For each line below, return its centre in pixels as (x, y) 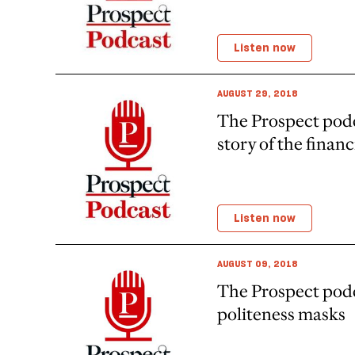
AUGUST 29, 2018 (258, 93)
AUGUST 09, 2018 (258, 263)
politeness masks (281, 314)
